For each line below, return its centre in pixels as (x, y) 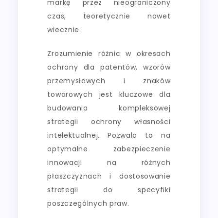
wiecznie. (64, 29)
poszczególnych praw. (88, 203)
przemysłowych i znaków (109, 81)
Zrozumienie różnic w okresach (109, 53)
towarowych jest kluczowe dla (109, 94)
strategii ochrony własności (109, 121)
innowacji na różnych (109, 162)
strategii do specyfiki (109, 190)
